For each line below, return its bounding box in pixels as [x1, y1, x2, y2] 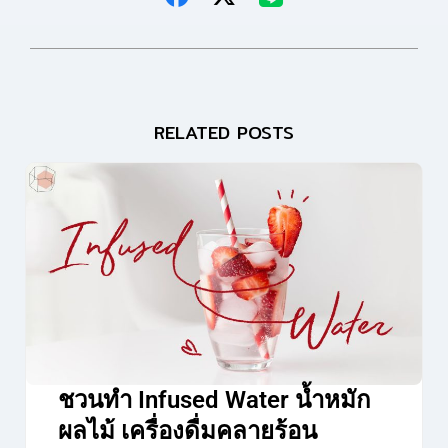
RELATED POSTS [154, 117, 294, 147]
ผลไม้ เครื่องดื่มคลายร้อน [57, 417, 317, 446]
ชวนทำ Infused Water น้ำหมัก [57, 386, 371, 415]
